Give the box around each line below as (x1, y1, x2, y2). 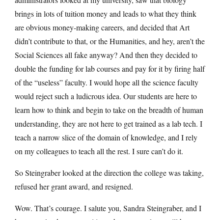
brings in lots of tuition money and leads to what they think (15, 8, 196, 19)
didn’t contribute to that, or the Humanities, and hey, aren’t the (15, 35, 205, 46)
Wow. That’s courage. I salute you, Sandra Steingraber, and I (15, 202, 201, 213)
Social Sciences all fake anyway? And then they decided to (15, 49, 197, 60)
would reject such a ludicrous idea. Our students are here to (15, 90, 197, 101)
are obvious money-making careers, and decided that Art (15, 22, 190, 32)
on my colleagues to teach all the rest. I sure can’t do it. (15, 145, 183, 156)
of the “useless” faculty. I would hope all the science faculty (15, 77, 198, 87)
